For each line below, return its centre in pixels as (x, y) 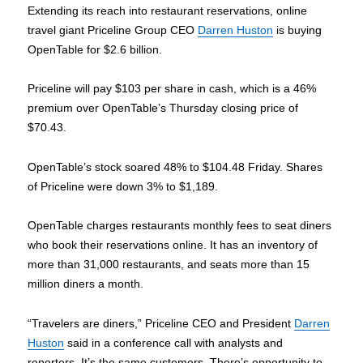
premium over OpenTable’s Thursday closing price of (163, 108)
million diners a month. (86, 284)
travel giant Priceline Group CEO (113, 30)
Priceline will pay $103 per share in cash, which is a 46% (172, 89)
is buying (298, 30)
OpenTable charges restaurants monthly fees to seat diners (180, 226)
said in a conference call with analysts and (174, 342)
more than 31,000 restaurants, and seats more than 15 (169, 265)
